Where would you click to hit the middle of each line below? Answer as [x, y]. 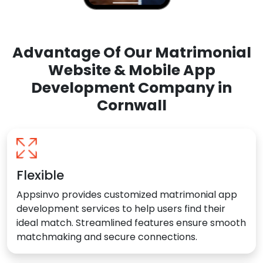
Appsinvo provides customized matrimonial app [127, 195]
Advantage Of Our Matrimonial [131, 53]
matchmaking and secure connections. [107, 237]
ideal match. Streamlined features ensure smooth [131, 223]
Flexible [40, 176]
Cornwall [131, 106]
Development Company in [131, 88]
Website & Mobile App [131, 70]
